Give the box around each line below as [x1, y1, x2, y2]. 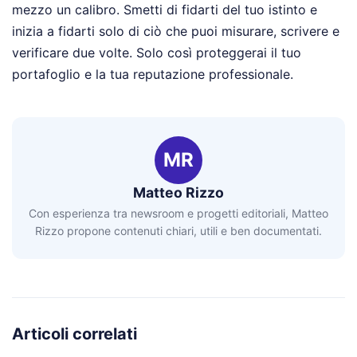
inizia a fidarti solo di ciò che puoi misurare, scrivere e [12, 22, 339, 39]
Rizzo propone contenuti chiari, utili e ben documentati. [35, 224, 322, 238]
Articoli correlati [12, 324, 137, 344]
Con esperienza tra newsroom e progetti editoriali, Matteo [29, 206, 328, 221]
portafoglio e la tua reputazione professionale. [12, 65, 293, 82]
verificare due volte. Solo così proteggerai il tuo [12, 44, 301, 61]
